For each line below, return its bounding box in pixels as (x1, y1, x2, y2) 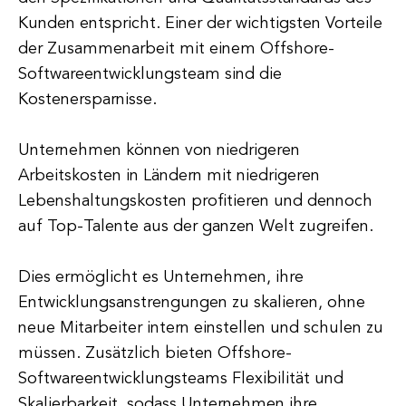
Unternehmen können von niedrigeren (18, 142, 300, 159)
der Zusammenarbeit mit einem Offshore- (18, 41, 334, 57)
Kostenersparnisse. (18, 92, 157, 108)
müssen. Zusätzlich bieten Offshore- (18, 345, 292, 362)
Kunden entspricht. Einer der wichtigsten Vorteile (18, 15, 382, 32)
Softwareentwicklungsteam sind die (18, 66, 282, 82)
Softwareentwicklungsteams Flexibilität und (18, 371, 343, 387)
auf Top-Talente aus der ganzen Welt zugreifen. (18, 218, 373, 235)
